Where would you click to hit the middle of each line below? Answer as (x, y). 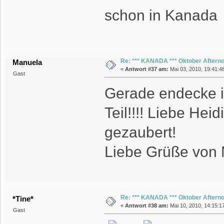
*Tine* (23, 199)
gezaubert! (140, 132)
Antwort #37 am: (146, 69)
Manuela (27, 62)
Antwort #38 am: (146, 206)
